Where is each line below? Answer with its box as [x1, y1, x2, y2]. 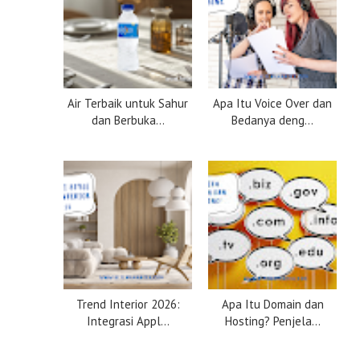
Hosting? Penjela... [224, 313, 321, 329]
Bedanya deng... [231, 112, 313, 128]
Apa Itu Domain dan [221, 296, 324, 312]
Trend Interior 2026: [76, 296, 180, 312]
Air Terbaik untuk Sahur [67, 95, 188, 111]
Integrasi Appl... [86, 313, 170, 329]
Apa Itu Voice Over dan [213, 95, 332, 111]
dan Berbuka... [91, 112, 165, 128]
